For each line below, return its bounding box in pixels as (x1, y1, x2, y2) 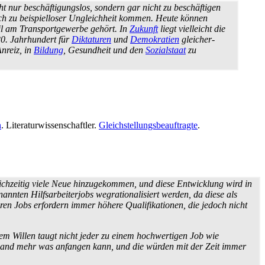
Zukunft (130, 23, 158, 34)
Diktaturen (72, 34, 111, 44)
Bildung (34, 44, 63, 55)
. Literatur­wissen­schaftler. (1, 119, 99, 130)
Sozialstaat (146, 44, 186, 55)
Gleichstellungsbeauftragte (99, 119, 198, 130)
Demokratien (130, 34, 179, 44)
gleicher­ (179, 34, 215, 44)
